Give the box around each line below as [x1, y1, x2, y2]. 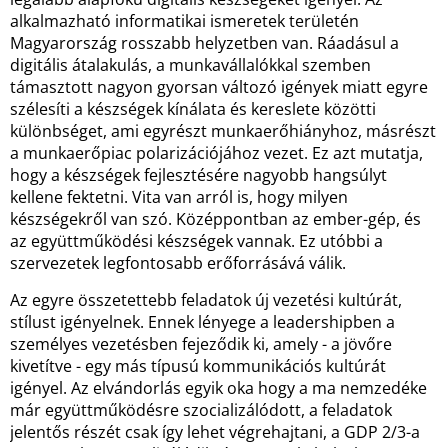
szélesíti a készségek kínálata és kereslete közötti [10, 98, 376, 120]
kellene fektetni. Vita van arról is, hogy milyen [10, 186, 348, 208]
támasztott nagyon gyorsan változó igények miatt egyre [10, 76, 428, 98]
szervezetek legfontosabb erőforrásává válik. [10, 252, 346, 274]
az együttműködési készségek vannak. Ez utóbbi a [10, 230, 383, 252]
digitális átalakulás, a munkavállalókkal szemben [10, 54, 371, 76]
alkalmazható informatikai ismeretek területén [10, 10, 359, 32]
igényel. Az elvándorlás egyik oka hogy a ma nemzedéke [10, 377, 427, 399]
